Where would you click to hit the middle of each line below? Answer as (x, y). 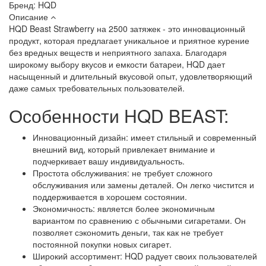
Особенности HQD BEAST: (119, 116)
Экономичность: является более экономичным (124, 209)
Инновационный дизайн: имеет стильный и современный (145, 137)
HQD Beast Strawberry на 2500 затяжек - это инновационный (127, 29)
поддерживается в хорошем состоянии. (110, 197)
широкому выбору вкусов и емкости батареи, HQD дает (117, 64)
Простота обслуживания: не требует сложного (123, 173)
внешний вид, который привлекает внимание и (124, 149)
